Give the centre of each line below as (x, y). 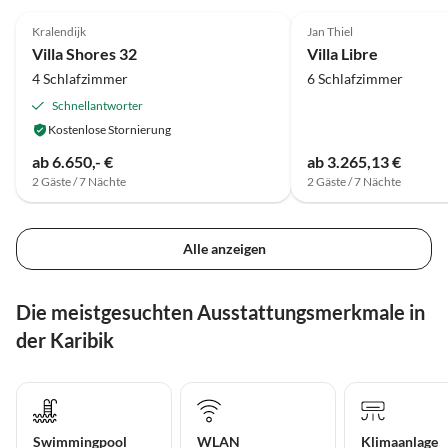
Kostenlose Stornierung (109, 130)
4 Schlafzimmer (80, 79)
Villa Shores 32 (84, 54)
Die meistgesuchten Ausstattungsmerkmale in (220, 311)
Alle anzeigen (224, 248)
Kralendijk (59, 32)
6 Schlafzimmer (354, 79)
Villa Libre (342, 54)
